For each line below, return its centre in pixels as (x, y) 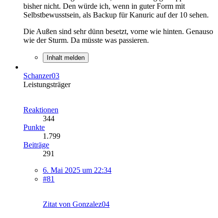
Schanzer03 (41, 75)
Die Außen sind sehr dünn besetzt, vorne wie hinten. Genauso (118, 31)
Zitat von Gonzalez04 (76, 204)
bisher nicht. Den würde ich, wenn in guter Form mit (104, 6)
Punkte (34, 127)
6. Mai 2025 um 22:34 (77, 170)
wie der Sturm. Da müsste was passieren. (86, 40)
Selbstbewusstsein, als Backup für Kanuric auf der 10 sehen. (116, 15)
